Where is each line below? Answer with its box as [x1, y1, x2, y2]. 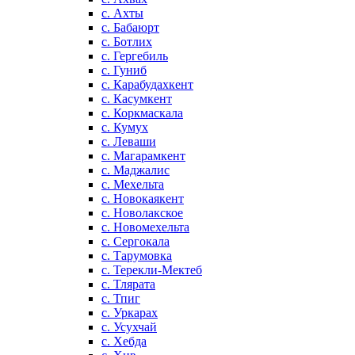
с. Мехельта [101, 177, 164, 191]
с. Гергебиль [101, 49, 168, 63]
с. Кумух [101, 120, 148, 134]
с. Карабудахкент [101, 78, 193, 91]
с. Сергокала [101, 235, 170, 248]
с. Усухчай [101, 320, 157, 334]
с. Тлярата [101, 277, 155, 291]
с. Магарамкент [101, 149, 185, 162]
